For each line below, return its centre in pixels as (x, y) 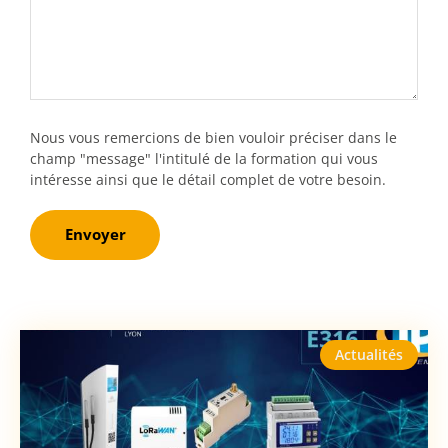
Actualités (369, 354)
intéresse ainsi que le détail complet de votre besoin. (208, 179)
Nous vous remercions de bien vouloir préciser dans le (213, 137)
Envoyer (95, 234)
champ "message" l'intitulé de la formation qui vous (204, 158)
